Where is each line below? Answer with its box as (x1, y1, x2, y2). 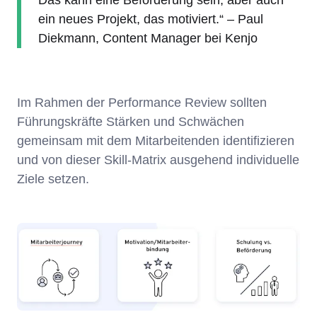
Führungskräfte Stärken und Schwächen (17, 115, 248, 129)
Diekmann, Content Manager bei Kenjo (38, 31, 258, 46)
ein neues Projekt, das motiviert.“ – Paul (38, 12, 263, 27)
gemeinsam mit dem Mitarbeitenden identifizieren (17, 134, 294, 149)
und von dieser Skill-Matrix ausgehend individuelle (17, 153, 299, 168)
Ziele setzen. (17, 172, 93, 187)
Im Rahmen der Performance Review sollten (17, 96, 267, 110)
